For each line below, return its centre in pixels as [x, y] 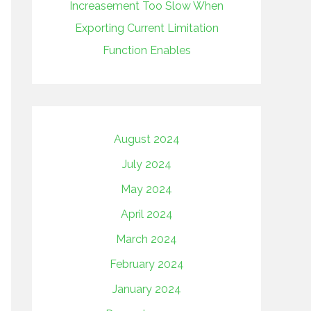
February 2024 [146, 264]
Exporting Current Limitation [146, 28]
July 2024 [146, 164]
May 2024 [146, 189]
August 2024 [146, 139]
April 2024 [146, 214]
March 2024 [146, 239]
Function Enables [146, 50]
